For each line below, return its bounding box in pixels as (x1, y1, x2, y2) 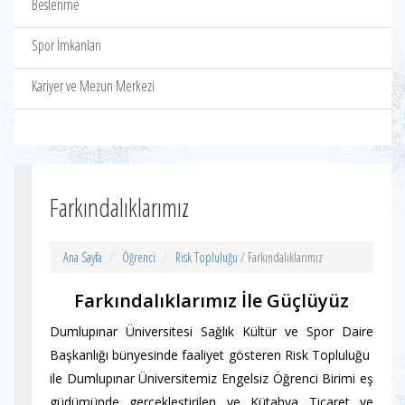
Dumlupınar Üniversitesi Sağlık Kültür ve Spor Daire (50, 323, 373, 340)
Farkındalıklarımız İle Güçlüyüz (74, 288, 349, 313)
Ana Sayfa (63, 249, 102, 266)
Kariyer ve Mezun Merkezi (32, 76, 155, 96)
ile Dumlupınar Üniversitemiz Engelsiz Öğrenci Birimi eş (50, 370, 373, 387)
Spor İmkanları (32, 35, 101, 55)
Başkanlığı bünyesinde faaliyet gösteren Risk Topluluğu (50, 346, 373, 363)
